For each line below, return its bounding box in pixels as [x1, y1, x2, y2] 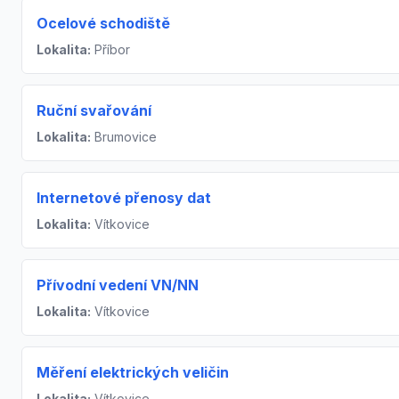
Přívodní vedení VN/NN [37, 276, 199, 295]
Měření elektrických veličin [37, 363, 229, 382]
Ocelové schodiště [37, 14, 170, 33]
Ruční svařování [37, 102, 151, 120]
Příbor [91, 42, 130, 58]
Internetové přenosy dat [37, 189, 211, 208]
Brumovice [91, 129, 157, 145]
